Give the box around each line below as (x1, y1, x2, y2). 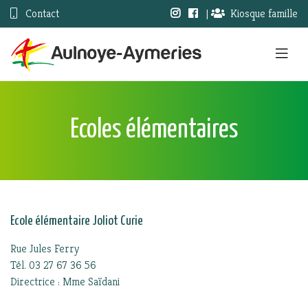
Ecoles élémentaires (69, 118, 239, 143)
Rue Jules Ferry (10, 241, 79, 256)
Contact (23, 6, 59, 21)
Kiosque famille (230, 6, 298, 21)
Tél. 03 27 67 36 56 (10, 258, 96, 272)
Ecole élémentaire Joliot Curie (10, 214, 143, 228)
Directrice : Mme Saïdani (10, 274, 120, 289)
